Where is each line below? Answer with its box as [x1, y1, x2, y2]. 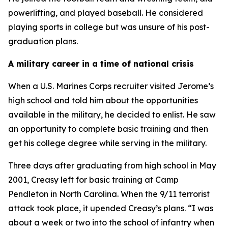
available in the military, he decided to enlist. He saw [8, 109, 216, 120]
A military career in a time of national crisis [8, 59, 194, 69]
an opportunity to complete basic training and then [8, 124, 208, 134]
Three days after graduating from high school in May [8, 160, 216, 170]
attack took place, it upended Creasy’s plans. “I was [8, 203, 213, 213]
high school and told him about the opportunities [8, 95, 198, 105]
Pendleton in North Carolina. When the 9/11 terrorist [8, 189, 210, 199]
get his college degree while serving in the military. [8, 138, 207, 148]
